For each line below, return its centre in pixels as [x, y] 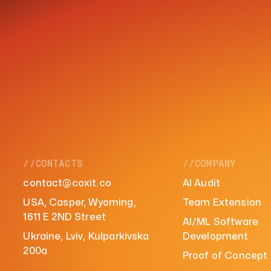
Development [215, 236]
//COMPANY [209, 163]
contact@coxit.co [67, 183]
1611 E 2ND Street [65, 217]
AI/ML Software [220, 222]
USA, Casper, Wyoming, [80, 202]
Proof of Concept [225, 256]
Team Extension [222, 202]
